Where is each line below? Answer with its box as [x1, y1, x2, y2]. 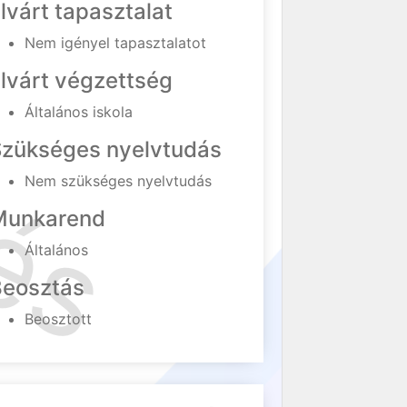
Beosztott [25, 310, 93, 328]
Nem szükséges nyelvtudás [25, 172, 213, 190]
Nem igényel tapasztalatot [25, 34, 207, 52]
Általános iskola [25, 103, 134, 121]
